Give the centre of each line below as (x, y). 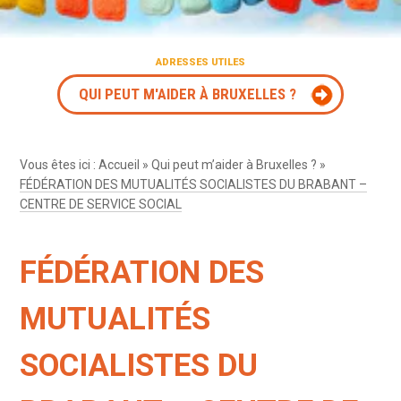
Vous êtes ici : (60, 164)
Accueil (119, 164)
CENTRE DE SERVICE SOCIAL (101, 204)
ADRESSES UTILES (200, 62)
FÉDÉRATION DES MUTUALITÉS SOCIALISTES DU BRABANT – (194, 184)
